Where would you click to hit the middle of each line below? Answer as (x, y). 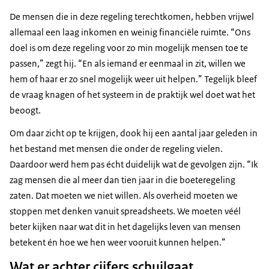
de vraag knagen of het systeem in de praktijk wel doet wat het (132, 95)
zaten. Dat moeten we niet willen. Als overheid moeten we (124, 196)
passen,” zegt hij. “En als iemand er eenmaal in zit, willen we (128, 64)
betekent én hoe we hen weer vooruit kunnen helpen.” (118, 243)
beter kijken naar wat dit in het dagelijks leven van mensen (125, 227)
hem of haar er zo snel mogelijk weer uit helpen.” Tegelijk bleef (133, 79)
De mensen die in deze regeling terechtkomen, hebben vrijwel (132, 17)
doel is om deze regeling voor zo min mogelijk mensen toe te (129, 48)
